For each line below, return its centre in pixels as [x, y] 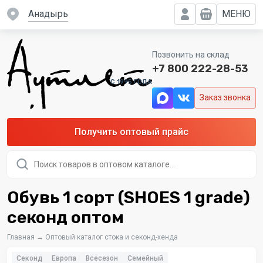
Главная [21, 237]
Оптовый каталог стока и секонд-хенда [112, 237]
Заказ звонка [225, 98]
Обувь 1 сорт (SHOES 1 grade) [129, 197]
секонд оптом [65, 217]
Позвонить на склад [191, 55]
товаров [25, 164]
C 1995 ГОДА [131, 82]
